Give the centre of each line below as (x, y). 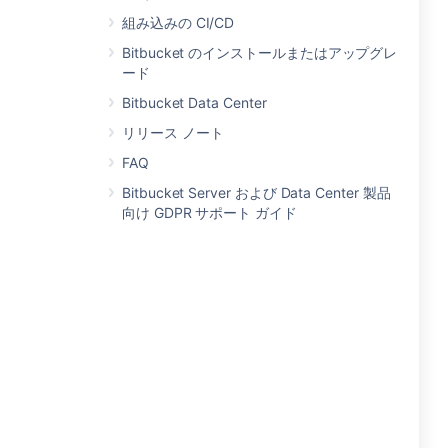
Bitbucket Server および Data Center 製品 (256, 192)
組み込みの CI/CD (178, 22)
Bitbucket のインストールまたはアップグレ (260, 52)
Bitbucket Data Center (194, 102)
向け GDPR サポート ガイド (209, 212)
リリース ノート (173, 132)
